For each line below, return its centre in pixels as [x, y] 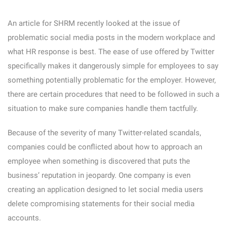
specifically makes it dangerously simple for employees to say [113, 66]
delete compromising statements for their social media [101, 204]
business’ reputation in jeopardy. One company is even [99, 175]
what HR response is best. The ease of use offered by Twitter [111, 52]
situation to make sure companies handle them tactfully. [103, 108]
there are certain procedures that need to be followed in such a [113, 94]
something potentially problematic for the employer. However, [112, 80]
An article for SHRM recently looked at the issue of [94, 23]
